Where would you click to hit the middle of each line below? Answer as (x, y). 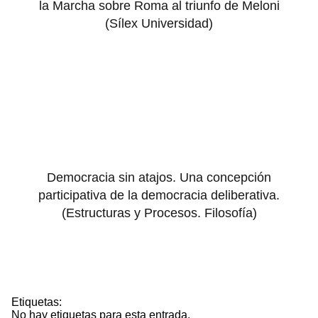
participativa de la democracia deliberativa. (159, 196)
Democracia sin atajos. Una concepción (159, 178)
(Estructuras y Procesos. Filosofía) (159, 213)
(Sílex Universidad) (159, 24)
